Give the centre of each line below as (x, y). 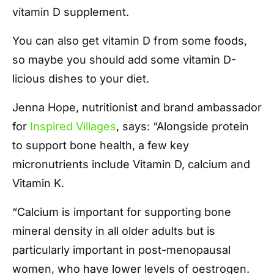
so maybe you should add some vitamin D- (124, 59)
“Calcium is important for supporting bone (122, 212)
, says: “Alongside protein (183, 126)
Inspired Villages (73, 126)
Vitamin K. (38, 183)
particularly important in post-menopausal (121, 250)
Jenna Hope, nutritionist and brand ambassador (137, 107)
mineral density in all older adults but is (114, 231)
